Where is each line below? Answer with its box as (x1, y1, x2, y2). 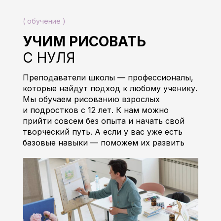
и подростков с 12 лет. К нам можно (22, 105, 169, 115)
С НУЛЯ (22, 49, 75, 66)
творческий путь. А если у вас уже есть (22, 127, 183, 137)
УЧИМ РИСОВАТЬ (22, 33, 146, 50)
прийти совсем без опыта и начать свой (22, 116, 184, 126)
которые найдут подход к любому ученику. (22, 83, 197, 93)
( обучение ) (22, 17, 66, 25)
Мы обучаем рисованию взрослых (22, 94, 160, 104)
